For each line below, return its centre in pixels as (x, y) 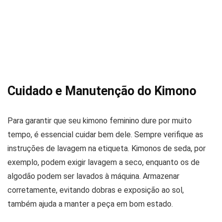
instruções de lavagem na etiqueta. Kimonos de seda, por (107, 148)
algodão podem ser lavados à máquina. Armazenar (93, 176)
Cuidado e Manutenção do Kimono (102, 91)
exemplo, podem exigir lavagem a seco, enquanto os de (104, 162)
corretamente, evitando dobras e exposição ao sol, (96, 190)
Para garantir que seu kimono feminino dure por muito (100, 121)
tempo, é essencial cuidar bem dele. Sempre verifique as (105, 135)
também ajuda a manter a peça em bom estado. (90, 204)
